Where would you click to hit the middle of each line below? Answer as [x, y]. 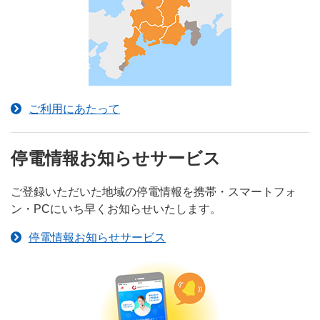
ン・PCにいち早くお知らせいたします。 [116, 209]
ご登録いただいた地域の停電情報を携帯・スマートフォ [154, 191]
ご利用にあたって [74, 109]
